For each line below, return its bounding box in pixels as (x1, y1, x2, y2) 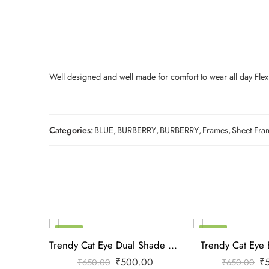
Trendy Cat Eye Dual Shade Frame (168, 237, 177, 252)
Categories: (49, 123, 93, 136)
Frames (202, 123, 228, 136)
